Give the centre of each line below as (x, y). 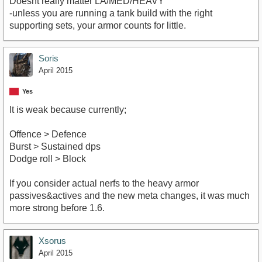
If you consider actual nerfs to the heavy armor (104, 183)
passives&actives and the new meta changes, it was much (130, 196)
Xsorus (52, 241)
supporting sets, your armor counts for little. (98, 25)
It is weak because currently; (68, 110)
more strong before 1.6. (57, 208)
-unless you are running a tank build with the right (111, 13)
